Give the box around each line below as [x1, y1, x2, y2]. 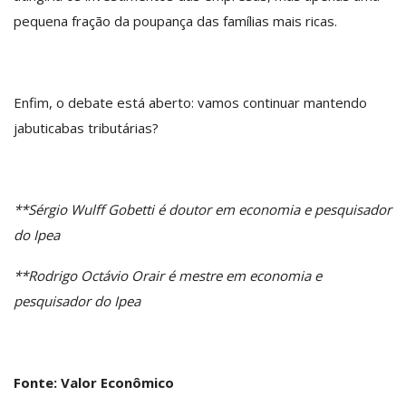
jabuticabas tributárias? [14, 118, 159, 137]
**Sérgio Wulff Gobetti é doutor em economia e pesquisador [14, 199, 391, 218]
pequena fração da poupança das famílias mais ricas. [14, 11, 337, 30]
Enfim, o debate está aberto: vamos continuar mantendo [14, 92, 367, 111]
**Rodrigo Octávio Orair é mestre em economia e [14, 266, 322, 285]
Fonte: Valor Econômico [14, 372, 178, 391]
